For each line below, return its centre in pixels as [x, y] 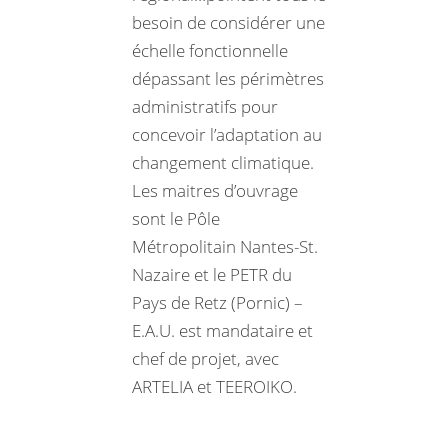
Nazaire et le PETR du [212, 274]
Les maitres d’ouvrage [215, 190]
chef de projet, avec [205, 358]
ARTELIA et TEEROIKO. [214, 386]
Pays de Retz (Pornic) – [217, 302]
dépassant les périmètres [228, 78]
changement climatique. [223, 162]
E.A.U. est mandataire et [222, 330]
